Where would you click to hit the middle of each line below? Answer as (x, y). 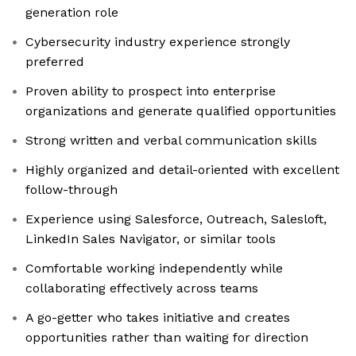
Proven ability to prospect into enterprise (151, 91)
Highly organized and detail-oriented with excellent (182, 170)
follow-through (72, 190)
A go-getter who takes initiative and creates (158, 318)
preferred (55, 62)
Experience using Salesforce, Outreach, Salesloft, (176, 219)
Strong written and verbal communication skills (171, 141)
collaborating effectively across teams (142, 288)
